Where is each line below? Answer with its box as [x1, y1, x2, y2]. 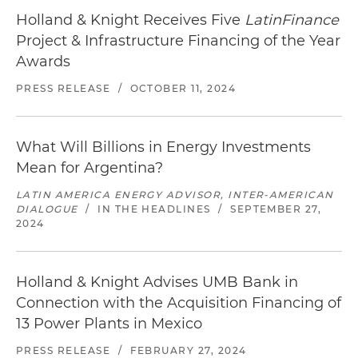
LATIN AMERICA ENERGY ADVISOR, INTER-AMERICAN [16, 188, 334, 201]
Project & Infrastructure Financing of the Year [16, 31, 340, 50]
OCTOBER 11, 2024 [129, 82, 237, 94]
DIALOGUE [16, 202, 78, 215]
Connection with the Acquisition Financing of [16, 293, 341, 312]
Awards [16, 52, 70, 70]
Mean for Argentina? [16, 158, 163, 177]
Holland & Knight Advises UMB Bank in [16, 272, 298, 291]
